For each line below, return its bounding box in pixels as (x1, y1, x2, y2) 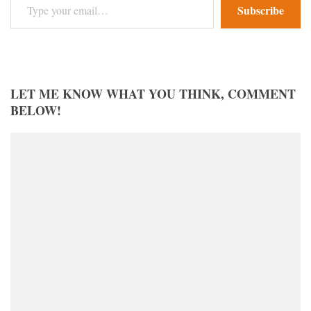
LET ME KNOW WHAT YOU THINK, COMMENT (10, 84, 296, 103)
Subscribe (237, 1, 284, 18)
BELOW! (10, 101, 61, 119)
